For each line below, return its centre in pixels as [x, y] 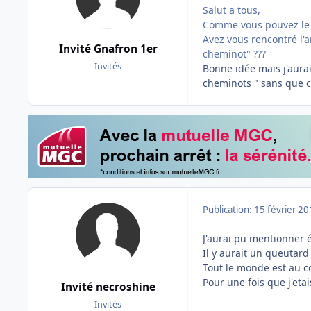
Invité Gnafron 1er [108, 49]
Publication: [228, 209]
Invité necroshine [108, 287]
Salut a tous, [232, 10]
